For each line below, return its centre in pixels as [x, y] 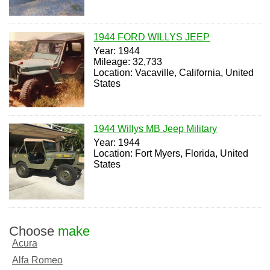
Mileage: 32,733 [128, 61]
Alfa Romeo [37, 260]
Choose [33, 231]
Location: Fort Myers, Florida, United [171, 154]
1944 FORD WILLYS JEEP [152, 37]
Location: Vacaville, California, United [174, 72]
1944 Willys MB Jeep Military [155, 129]
